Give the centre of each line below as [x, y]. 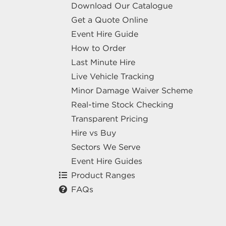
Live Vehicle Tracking [113, 76]
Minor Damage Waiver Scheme [132, 90]
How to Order [98, 48]
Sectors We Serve [106, 147]
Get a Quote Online [109, 20]
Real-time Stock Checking [122, 104]
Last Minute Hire [103, 62]
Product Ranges [103, 175]
